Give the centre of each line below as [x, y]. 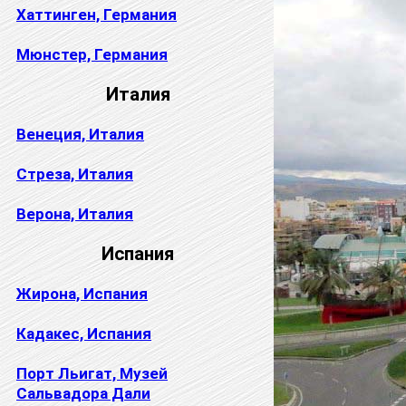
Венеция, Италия [80, 134]
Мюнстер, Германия [92, 54]
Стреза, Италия [75, 174]
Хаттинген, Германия [97, 14]
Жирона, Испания [82, 293]
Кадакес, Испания [84, 333]
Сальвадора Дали [83, 393]
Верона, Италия [75, 213]
